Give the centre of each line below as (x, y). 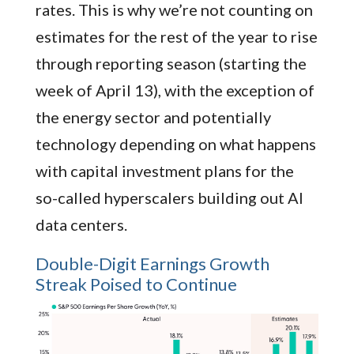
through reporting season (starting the (171, 63)
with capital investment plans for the (164, 171)
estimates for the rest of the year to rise (176, 36)
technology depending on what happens (175, 144)
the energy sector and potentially (153, 117)
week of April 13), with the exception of (175, 90)
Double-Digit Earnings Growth (152, 264)
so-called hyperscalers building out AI (169, 198)
